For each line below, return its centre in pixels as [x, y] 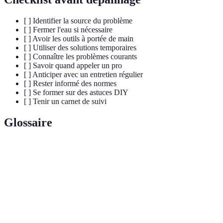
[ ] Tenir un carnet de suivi [65, 101]
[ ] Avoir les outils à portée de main [79, 38]
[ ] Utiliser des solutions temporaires [80, 47]
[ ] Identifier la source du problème [78, 20]
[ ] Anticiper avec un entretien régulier [83, 74]
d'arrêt [23, 210]
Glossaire [28, 122]
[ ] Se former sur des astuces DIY [76, 92]
